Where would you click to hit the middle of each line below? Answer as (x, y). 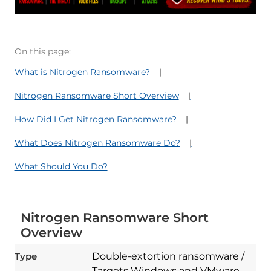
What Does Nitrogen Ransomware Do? (97, 143)
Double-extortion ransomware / (168, 256)
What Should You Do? (61, 167)
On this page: (42, 52)
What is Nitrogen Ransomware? (82, 72)
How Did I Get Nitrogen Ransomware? (95, 119)
